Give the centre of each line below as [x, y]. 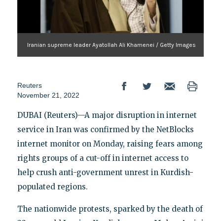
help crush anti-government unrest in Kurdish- [105, 172]
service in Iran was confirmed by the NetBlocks [105, 129]
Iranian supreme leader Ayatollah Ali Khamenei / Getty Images [112, 45]
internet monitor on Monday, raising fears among [110, 144]
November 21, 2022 [48, 95]
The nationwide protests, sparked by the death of [110, 209]
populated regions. [52, 186]
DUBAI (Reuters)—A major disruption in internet [107, 115]
